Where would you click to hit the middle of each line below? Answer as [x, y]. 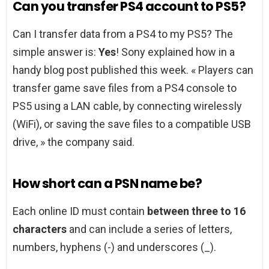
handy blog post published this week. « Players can [133, 70]
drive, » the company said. [74, 142]
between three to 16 [196, 211]
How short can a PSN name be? [107, 184]
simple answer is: [56, 52]
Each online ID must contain [80, 211]
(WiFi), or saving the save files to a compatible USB [132, 124]
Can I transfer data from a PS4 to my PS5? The [123, 34]
